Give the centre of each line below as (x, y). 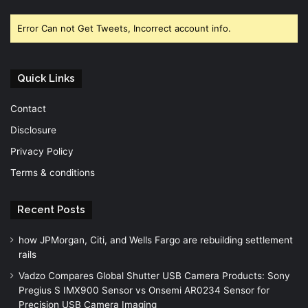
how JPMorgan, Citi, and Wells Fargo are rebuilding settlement (156, 240)
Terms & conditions (53, 172)
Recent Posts (51, 209)
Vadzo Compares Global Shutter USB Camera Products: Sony (154, 275)
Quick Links (46, 78)
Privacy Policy (42, 151)
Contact (28, 108)
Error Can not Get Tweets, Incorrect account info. (124, 28)
